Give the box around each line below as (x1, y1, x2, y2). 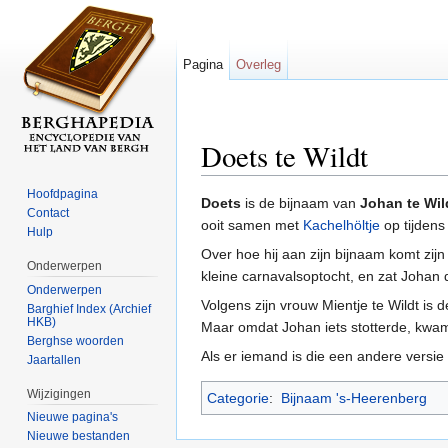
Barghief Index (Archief (27, 301, 152, 316)
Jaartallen (27, 352, 82, 367)
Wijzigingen (27, 386, 92, 401)
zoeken (326, 175, 372, 192)
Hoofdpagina (27, 186, 99, 201)
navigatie (261, 175, 318, 192)
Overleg (236, 57, 282, 72)
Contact (27, 205, 70, 220)
